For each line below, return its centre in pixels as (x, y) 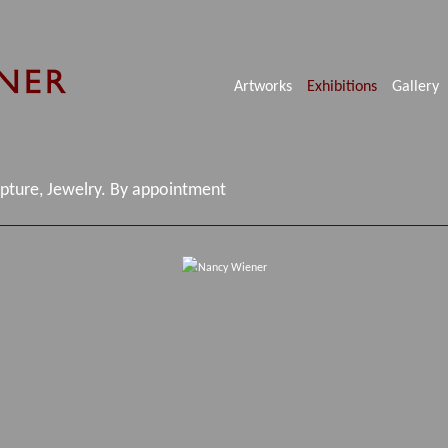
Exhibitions (342, 87)
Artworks (263, 87)
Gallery (415, 87)
